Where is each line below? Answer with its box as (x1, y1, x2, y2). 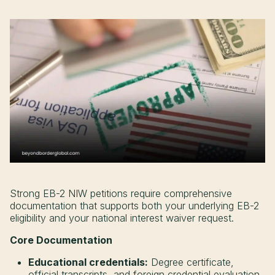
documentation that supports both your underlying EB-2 (10, 199, 259, 212)
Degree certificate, (148, 256, 234, 269)
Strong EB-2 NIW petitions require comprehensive (10, 187, 232, 200)
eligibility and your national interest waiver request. (10, 212, 234, 225)
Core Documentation (10, 234, 112, 247)
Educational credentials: (28, 256, 148, 269)
